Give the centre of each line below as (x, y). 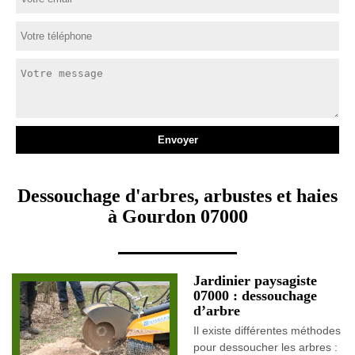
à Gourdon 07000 (177, 216)
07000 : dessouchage (255, 296)
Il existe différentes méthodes (267, 330)
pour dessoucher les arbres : (265, 347)
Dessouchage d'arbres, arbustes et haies (177, 196)
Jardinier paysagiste (255, 281)
